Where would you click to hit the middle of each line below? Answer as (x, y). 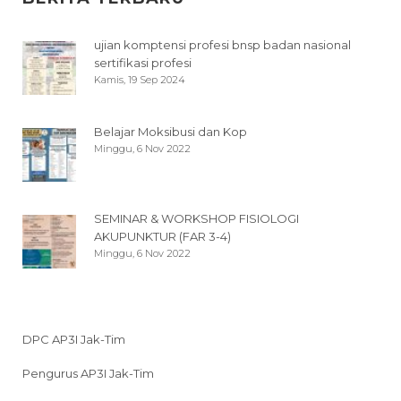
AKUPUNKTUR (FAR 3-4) (162, 237)
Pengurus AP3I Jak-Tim (88, 374)
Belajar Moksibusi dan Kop (171, 132)
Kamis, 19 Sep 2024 (140, 80)
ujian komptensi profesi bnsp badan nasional (222, 45)
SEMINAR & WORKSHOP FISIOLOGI (196, 219)
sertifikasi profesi (143, 63)
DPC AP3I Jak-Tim (74, 340)
